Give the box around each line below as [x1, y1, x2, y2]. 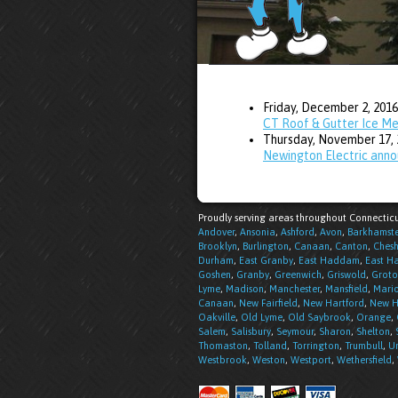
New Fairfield [239, 298, 298, 308]
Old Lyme [241, 312, 283, 322]
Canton [335, 241, 368, 251]
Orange [356, 312, 391, 322]
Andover [198, 227, 235, 237]
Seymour [276, 326, 314, 337]
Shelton [356, 326, 390, 337]
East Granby [239, 255, 293, 266]
